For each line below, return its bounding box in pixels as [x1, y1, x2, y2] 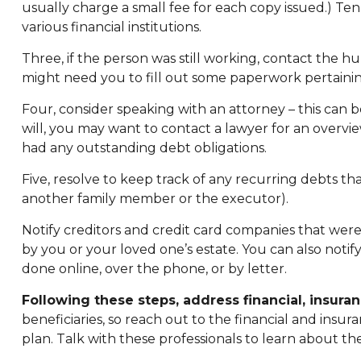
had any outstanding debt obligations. [21, 139, 267, 156]
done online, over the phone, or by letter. [21, 260, 287, 276]
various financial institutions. [21, 19, 201, 35]
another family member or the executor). [21, 190, 288, 206]
